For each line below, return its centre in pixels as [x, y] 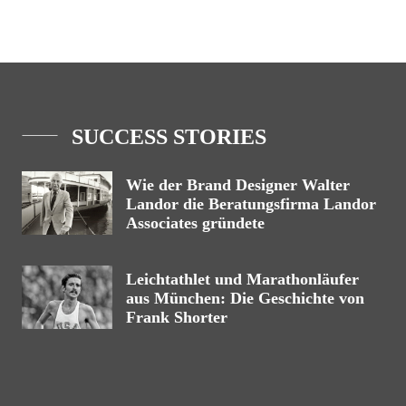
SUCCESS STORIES [169, 137]
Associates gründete [195, 223]
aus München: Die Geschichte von [245, 298]
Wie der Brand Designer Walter [238, 185]
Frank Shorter [177, 317]
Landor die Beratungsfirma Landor [251, 204]
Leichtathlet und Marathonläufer [242, 279]
